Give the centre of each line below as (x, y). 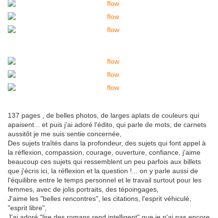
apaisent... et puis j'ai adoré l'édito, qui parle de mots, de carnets (107, 125)
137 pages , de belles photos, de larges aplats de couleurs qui (103, 116)
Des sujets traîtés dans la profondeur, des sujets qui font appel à (107, 143)
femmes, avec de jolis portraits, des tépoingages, (83, 190)
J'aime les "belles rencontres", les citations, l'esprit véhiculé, (100, 199)
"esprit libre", (27, 208)
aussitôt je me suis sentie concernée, (65, 134)
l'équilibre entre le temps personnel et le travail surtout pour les (105, 180)
